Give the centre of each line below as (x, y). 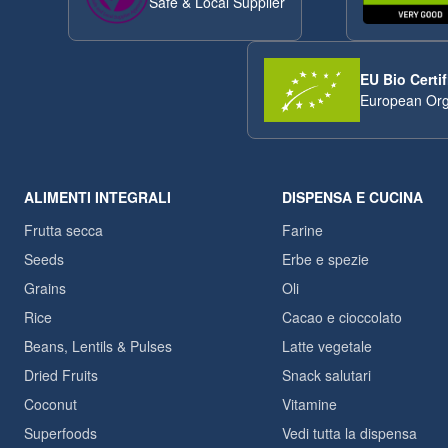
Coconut (50, 404)
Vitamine (309, 404)
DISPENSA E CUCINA (352, 197)
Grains (45, 288)
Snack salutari (326, 375)
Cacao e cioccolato (342, 317)
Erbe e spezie (325, 259)
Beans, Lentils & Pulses (98, 346)
